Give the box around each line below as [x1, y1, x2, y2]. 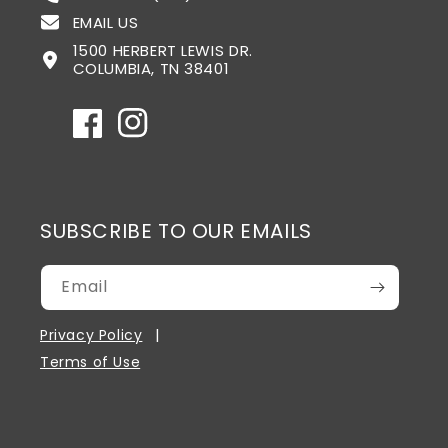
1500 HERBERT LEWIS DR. [72, 40, 253, 61]
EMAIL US [72, 11, 139, 33]
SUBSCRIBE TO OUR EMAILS [40, 217, 312, 245]
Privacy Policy [40, 325, 143, 345]
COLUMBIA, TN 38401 [72, 58, 230, 79]
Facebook [71, 123, 145, 144]
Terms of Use [40, 352, 141, 372]
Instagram [116, 123, 194, 144]
